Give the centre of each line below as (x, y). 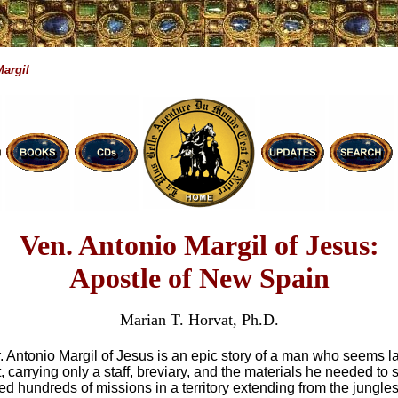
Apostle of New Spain (199, 278)
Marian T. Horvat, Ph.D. (199, 320)
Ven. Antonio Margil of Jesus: (199, 245)
